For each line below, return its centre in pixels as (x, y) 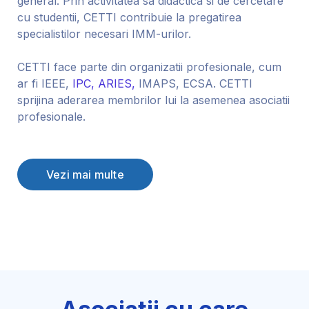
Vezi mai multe (85, 175)
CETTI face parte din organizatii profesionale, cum (149, 67)
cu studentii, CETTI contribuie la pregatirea (129, 18)
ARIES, (117, 84)
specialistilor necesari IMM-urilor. (104, 34)
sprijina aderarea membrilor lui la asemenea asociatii (153, 100)
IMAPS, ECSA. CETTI (194, 84)
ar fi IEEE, (45, 84)
